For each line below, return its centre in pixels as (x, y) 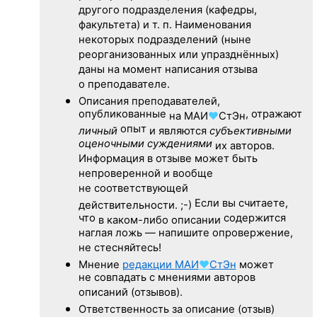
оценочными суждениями (145, 144)
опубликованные (123, 115)
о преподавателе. (124, 85)
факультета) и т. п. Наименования (165, 25)
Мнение (100, 264)
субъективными (250, 131)
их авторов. (243, 145)
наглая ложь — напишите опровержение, (185, 234)
